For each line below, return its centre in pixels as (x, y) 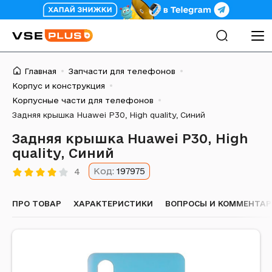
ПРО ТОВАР (37, 203)
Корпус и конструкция (59, 86)
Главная (40, 71)
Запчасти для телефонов (122, 71)
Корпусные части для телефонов (83, 100)
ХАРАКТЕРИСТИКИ (113, 203)
